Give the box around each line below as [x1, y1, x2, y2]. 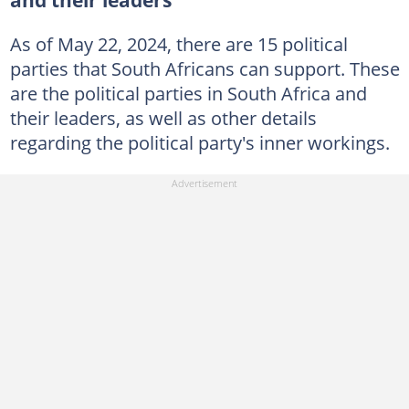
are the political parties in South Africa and [9, 80, 367, 107]
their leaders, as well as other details [9, 105, 317, 131]
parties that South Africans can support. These [9, 56, 400, 82]
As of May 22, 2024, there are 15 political [9, 31, 348, 58]
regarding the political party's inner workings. [9, 130, 390, 156]
